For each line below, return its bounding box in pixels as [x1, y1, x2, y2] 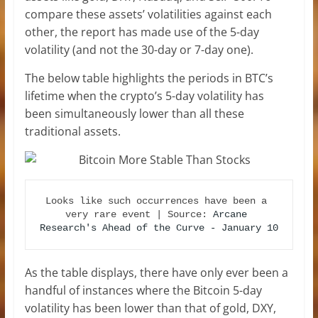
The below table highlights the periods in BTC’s [24, 70, 273, 86]
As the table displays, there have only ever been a [24, 264, 288, 280]
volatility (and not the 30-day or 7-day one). [24, 41, 253, 57]
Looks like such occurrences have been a [45, 194, 267, 207]
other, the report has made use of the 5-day [24, 23, 259, 40]
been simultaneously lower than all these [24, 105, 244, 121]
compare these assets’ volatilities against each [24, 6, 272, 22]
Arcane [212, 208, 247, 220]
